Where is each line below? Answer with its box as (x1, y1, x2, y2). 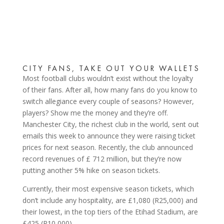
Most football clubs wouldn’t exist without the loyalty (22, 73, 193, 83)
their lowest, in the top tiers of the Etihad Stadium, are (22, 207, 198, 216)
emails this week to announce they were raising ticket (22, 131, 195, 140)
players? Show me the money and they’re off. (22, 108, 168, 117)
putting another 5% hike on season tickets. (22, 165, 160, 175)
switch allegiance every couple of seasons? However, (22, 96, 194, 106)
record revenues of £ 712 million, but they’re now (22, 154, 181, 163)
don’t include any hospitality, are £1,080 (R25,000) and (22, 195, 197, 205)
